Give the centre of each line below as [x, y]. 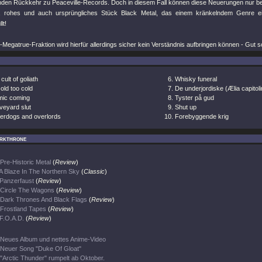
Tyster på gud [194, 98]
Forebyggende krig [202, 116]
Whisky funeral [196, 79]
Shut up [186, 107]
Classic [94, 171]
